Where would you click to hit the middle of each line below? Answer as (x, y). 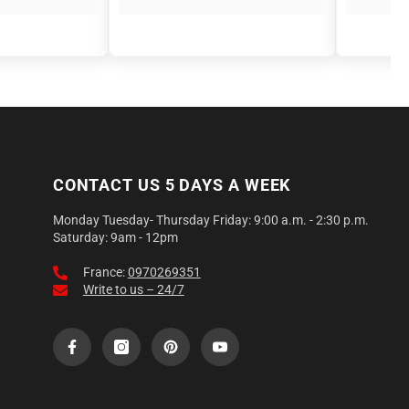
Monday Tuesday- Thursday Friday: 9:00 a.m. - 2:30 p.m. (210, 220)
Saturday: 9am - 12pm (115, 237)
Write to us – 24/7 (133, 289)
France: (105, 272)
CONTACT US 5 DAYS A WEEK (172, 184)
